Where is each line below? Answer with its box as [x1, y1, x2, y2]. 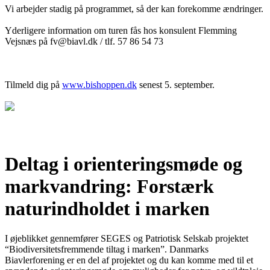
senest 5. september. [137, 79, 215, 90]
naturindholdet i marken [5, 198, 210, 220]
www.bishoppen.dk [62, 79, 137, 90]
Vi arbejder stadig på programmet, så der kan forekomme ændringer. [5, 3, 263, 14]
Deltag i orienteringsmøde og [5, 153, 242, 175]
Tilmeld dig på [5, 79, 62, 90]
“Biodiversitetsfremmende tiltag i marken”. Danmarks [5, 243, 209, 254]
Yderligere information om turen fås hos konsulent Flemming [5, 25, 237, 36]
